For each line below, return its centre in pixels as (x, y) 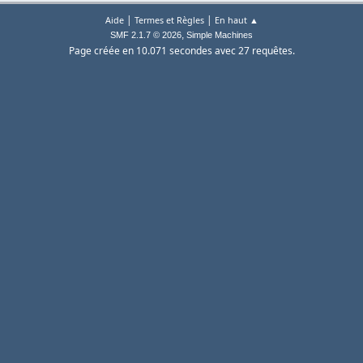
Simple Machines (220, 35)
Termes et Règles (169, 20)
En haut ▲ (236, 20)
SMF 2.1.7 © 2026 (146, 35)
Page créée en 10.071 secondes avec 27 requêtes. (181, 51)
